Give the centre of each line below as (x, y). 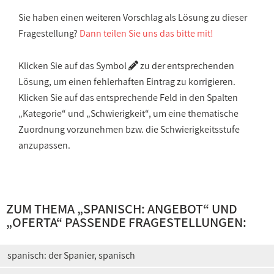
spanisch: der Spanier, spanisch (71, 255)
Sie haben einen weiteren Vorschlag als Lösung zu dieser (133, 17)
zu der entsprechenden (186, 66)
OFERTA (34, 222)
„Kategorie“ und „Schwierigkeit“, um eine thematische (128, 113)
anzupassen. (44, 145)
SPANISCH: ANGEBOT (143, 209)
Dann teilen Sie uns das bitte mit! (146, 33)
